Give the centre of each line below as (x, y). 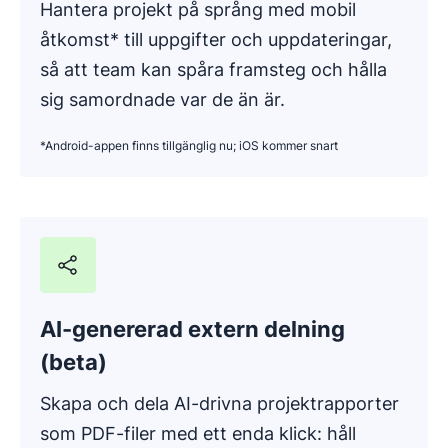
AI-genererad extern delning (192, 328)
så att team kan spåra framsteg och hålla (213, 69)
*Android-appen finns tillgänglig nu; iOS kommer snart (189, 145)
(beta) (73, 361)
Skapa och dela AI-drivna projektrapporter (219, 403)
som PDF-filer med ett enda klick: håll (198, 433)
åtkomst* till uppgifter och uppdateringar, (216, 39)
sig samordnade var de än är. (162, 99)
